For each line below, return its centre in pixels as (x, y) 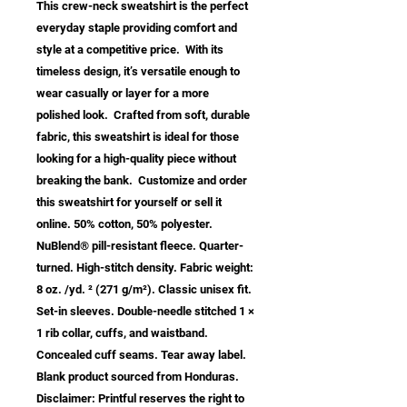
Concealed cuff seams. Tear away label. (141, 354)
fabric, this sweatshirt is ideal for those (138, 136)
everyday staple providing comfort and (137, 27)
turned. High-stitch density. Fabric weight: (145, 267)
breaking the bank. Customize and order (142, 180)
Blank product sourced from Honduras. (138, 376)
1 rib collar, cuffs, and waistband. (122, 333)
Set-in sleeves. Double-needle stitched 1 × (145, 311)
